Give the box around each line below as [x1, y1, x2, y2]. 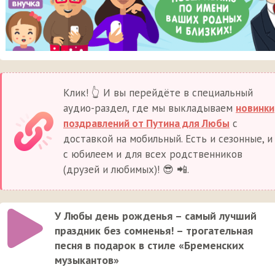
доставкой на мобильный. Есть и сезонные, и [63, 132, 273, 146]
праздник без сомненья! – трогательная [55, 223, 253, 238]
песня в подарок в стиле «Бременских [55, 238, 244, 253]
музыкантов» [55, 253, 119, 268]
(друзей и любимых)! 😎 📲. [63, 163, 189, 177]
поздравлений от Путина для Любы [63, 117, 230, 131]
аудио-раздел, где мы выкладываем [63, 101, 236, 115]
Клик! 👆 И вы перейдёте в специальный [63, 86, 253, 100]
